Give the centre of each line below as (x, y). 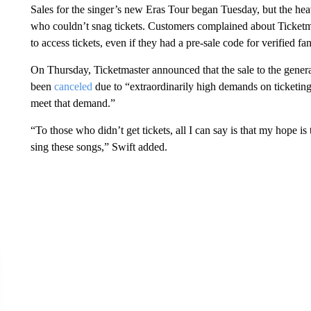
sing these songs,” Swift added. (99, 147)
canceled (73, 86)
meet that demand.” (73, 103)
